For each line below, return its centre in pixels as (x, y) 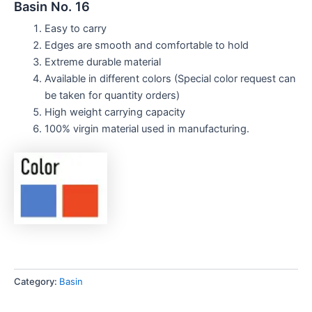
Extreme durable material (102, 62)
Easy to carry (75, 28)
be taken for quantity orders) (112, 95)
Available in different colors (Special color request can (170, 78)
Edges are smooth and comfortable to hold (146, 45)
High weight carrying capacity (115, 112)
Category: (37, 281)
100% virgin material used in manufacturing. (147, 128)
